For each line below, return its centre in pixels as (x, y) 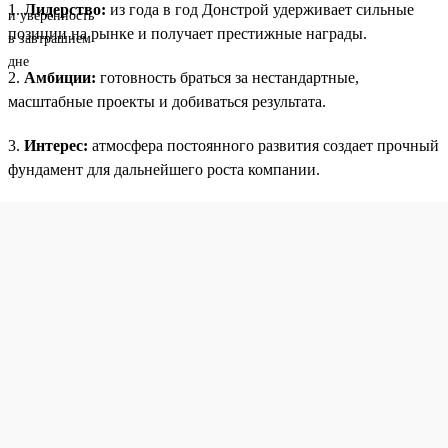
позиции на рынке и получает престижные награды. (187, 34)
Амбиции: (60, 78)
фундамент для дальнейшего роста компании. (164, 170)
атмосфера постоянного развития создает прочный (265, 146)
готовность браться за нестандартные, (227, 78)
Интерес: (58, 146)
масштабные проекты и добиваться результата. (167, 102)
